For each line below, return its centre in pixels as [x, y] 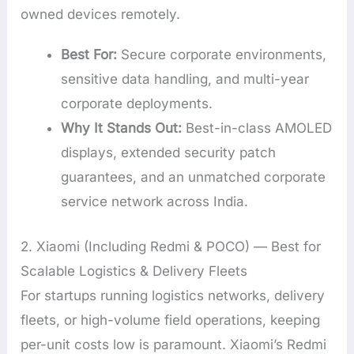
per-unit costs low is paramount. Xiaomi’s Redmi [174, 344]
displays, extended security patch [169, 153]
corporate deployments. [137, 104]
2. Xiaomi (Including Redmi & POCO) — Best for [171, 246]
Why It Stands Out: [122, 128]
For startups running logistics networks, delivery [173, 295]
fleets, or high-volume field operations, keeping [171, 320]
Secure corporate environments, [222, 55]
